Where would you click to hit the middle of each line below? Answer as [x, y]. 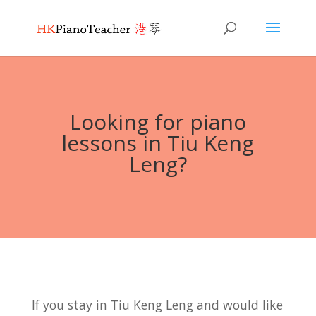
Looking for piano [158, 122]
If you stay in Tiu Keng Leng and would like [157, 305]
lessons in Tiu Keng [158, 143]
